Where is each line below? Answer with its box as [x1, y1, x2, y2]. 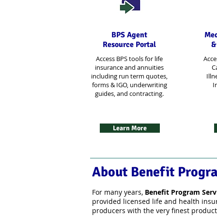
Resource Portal [103, 40, 156, 49]
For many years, [92, 187, 145, 197]
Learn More [113, 124, 147, 132]
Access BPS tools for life [96, 54, 163, 63]
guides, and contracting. [95, 89, 164, 98]
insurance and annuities [95, 63, 164, 72]
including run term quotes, [91, 72, 168, 80]
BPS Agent [111, 30, 147, 40]
